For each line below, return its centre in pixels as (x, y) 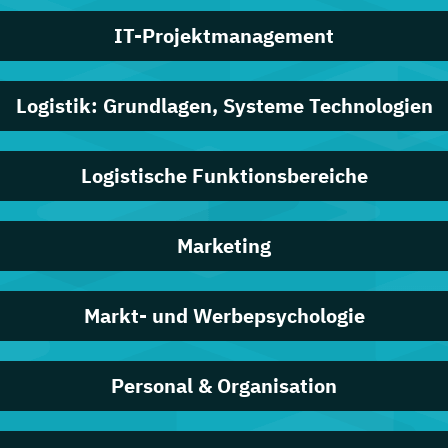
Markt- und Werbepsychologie (224, 315)
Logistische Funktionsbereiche (224, 175)
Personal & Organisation (224, 385)
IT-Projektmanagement (224, 35)
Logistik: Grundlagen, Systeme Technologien (224, 105)
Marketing (224, 245)
